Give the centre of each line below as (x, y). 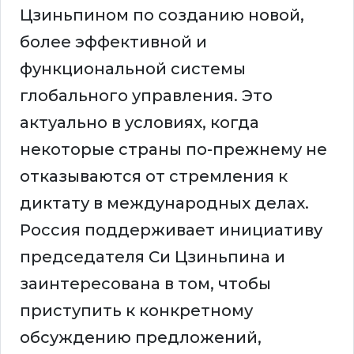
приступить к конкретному (136, 311)
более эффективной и (113, 42)
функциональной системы (133, 69)
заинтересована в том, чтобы (145, 284)
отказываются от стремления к (154, 177)
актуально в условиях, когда (139, 123)
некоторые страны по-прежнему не (173, 150)
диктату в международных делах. (164, 203)
